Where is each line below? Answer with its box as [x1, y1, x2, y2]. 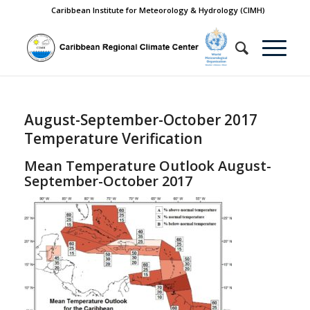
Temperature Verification [24, 129, 203, 148]
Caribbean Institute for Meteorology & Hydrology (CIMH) [51, 5, 266, 15]
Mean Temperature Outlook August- [24, 156, 271, 175]
